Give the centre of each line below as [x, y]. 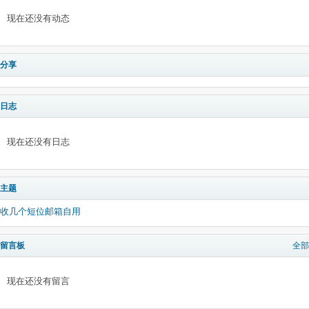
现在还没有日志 [38, 142]
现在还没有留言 [38, 281]
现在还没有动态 [38, 18]
